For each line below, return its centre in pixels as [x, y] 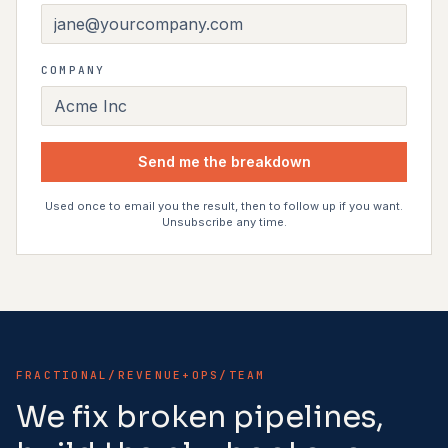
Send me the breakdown [224, 161]
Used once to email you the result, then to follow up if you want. [224, 206]
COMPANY [73, 70]
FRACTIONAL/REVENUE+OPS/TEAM [141, 375]
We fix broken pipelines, [200, 417]
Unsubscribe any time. [224, 222]
